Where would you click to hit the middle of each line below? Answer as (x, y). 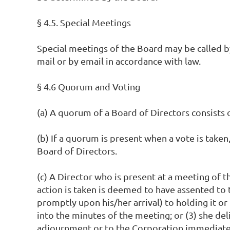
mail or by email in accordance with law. (119, 61)
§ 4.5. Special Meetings (84, 22)
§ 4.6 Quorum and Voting (89, 87)
